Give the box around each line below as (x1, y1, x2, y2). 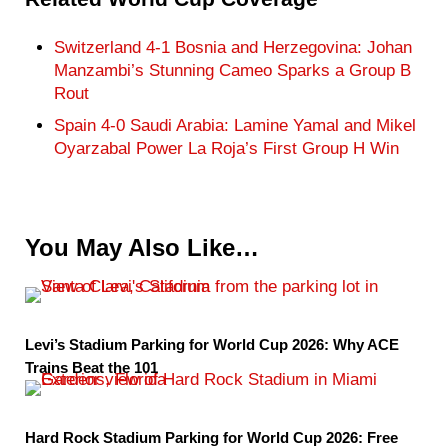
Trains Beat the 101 (24, 359, 158, 376)
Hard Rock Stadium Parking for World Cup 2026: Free (24, 429, 398, 446)
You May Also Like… (24, 235, 259, 262)
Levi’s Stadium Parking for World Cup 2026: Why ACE (24, 336, 399, 353)
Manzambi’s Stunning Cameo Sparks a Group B (54, 61, 412, 81)
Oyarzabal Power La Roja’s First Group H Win (54, 138, 400, 158)
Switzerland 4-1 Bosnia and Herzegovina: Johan (54, 38, 413, 58)
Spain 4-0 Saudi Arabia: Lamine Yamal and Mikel (54, 115, 417, 135)
